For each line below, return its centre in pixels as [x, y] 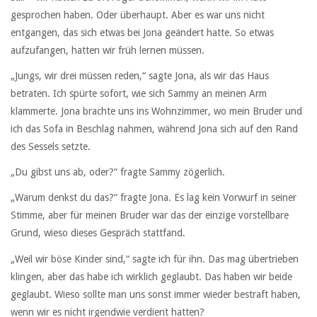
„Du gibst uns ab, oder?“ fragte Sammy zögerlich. [118, 172]
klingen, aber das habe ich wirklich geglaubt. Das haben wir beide [151, 276]
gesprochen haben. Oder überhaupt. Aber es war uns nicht [138, 15]
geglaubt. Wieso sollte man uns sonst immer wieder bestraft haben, [156, 294]
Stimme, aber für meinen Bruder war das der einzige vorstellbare [150, 215]
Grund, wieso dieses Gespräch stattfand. [98, 233]
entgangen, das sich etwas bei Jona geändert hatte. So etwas [142, 32]
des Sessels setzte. [51, 146]
